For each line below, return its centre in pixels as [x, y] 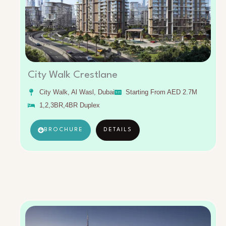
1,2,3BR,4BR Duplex [69, 105]
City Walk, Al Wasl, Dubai [77, 92]
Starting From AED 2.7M [161, 92]
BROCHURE [64, 130]
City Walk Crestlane [73, 75]
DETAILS [118, 130]
